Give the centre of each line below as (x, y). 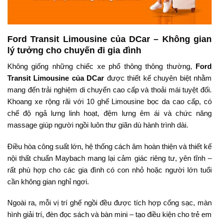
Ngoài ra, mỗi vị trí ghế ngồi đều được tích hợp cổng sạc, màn (109, 203)
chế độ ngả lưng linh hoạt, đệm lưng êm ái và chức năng (109, 113)
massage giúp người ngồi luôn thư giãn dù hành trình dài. (98, 125)
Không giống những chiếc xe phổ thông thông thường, (101, 66)
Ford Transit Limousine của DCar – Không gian (109, 39)
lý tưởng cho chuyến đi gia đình (74, 51)
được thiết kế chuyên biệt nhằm (158, 78)
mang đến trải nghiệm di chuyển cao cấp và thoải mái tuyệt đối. (109, 90)
